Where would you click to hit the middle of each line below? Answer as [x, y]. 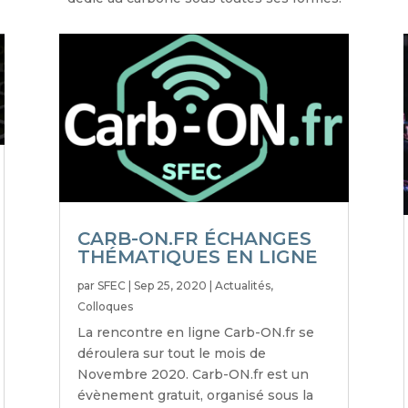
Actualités [242, 285]
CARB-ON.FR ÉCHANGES [194, 238]
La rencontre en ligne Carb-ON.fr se [195, 332]
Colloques [105, 306]
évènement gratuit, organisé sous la [195, 395]
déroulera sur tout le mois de [171, 353]
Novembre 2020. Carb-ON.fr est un [193, 374]
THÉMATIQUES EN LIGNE [197, 256]
